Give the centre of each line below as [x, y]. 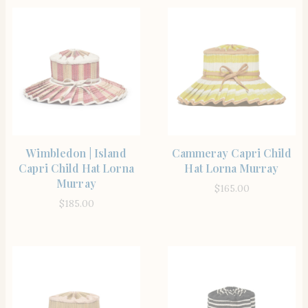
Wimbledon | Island [76, 153]
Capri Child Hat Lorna [76, 168]
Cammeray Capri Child [232, 153]
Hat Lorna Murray [232, 168]
